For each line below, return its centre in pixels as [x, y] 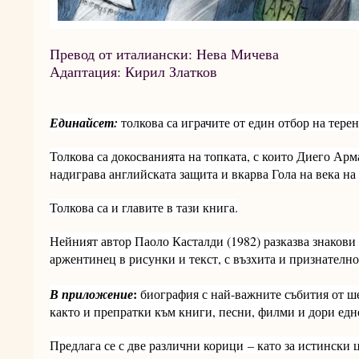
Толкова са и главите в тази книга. [144, 207]
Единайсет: [84, 123]
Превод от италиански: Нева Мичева [164, 54]
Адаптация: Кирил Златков [133, 71]
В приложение [91, 294]
